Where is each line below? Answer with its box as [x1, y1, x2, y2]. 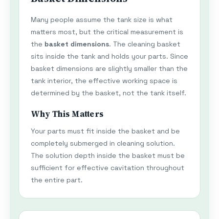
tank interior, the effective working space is [31, 76, 177, 86]
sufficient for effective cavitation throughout [31, 163, 184, 173]
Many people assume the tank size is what [31, 15, 173, 24]
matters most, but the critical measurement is [31, 27, 183, 37]
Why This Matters [31, 109, 104, 120]
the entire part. [31, 175, 83, 185]
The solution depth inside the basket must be [31, 151, 185, 160]
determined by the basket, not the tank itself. [31, 88, 186, 98]
